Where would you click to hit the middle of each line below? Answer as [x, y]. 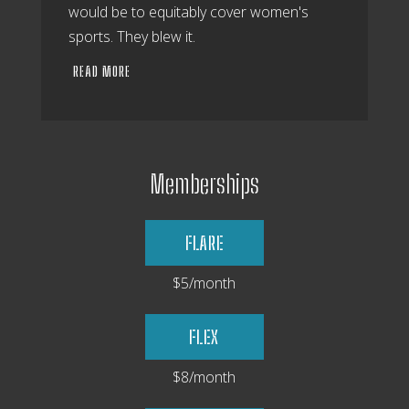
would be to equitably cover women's [188, 12]
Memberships [204, 184]
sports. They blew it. [131, 37]
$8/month [204, 378]
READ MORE [101, 72]
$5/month [204, 283]
